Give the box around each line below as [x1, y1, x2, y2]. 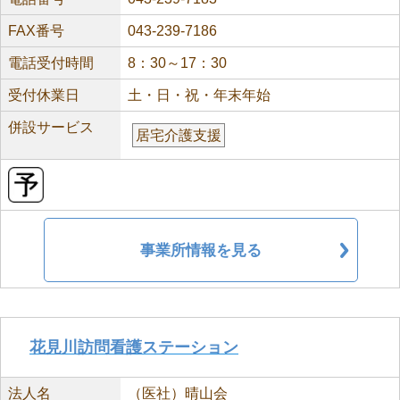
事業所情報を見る [140, 241, 262, 259]
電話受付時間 [8, 55, 94, 71]
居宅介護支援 [135, 128, 221, 143]
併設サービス [8, 120, 94, 135]
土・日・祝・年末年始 [127, 87, 271, 103]
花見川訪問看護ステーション [29, 338, 238, 356]
